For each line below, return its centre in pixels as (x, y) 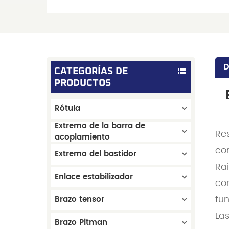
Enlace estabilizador (94, 177)
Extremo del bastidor (96, 154)
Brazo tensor (80, 200)
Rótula (68, 109)
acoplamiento (83, 137)
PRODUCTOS (82, 83)
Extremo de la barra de (100, 126)
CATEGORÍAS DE (91, 71)
